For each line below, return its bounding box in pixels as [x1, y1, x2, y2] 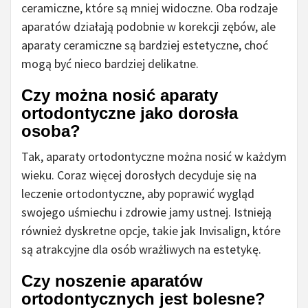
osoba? [21, 122, 80, 141]
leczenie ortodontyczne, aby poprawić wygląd [21, 186, 254, 202]
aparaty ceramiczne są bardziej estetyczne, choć [21, 37, 268, 54]
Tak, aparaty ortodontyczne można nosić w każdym [21, 148, 287, 165]
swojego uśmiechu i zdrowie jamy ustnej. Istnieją [21, 204, 272, 221]
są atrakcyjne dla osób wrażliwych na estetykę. [21, 241, 261, 258]
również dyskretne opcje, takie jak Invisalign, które [21, 223, 280, 239]
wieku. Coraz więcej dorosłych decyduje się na [21, 167, 256, 184]
